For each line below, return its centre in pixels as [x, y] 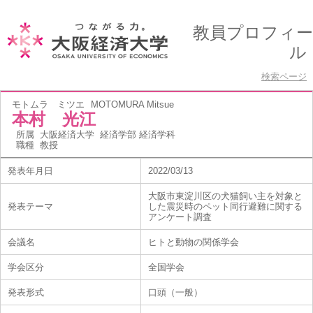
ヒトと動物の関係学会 [194, 242]
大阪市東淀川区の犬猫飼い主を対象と [225, 196]
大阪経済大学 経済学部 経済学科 [108, 134]
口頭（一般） [175, 292]
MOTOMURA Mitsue [132, 104]
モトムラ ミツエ [48, 104]
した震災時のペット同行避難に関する [225, 206]
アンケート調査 [180, 217]
